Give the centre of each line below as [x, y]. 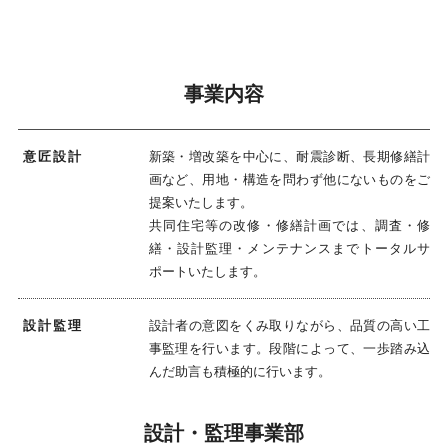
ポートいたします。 [207, 271]
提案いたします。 [200, 202]
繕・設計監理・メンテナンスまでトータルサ [289, 248]
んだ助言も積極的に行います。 [239, 371]
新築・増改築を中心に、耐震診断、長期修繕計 [289, 156]
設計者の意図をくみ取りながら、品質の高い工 [289, 325]
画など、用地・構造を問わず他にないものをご [289, 179]
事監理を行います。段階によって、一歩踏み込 [289, 348]
